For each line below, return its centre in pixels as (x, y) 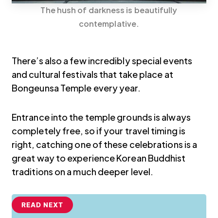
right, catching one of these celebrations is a (105, 145)
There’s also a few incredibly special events (102, 61)
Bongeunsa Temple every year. (76, 88)
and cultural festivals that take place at (92, 74)
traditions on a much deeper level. (83, 172)
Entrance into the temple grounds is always (101, 117)
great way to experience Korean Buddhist (99, 158)
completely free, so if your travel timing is (99, 131)
